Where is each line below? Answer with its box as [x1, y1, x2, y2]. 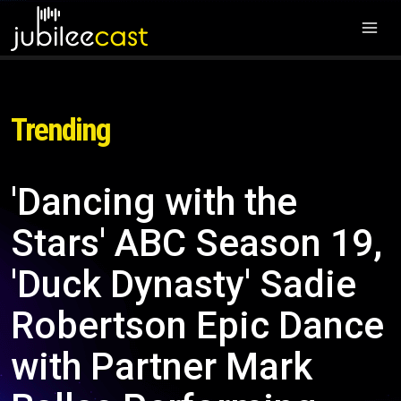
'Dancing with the [11, 180, 297, 224]
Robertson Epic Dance [11, 303, 384, 347]
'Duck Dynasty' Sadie [11, 262, 356, 306]
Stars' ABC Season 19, [11, 221, 382, 265]
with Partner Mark [11, 345, 312, 388]
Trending [11, 112, 110, 149]
